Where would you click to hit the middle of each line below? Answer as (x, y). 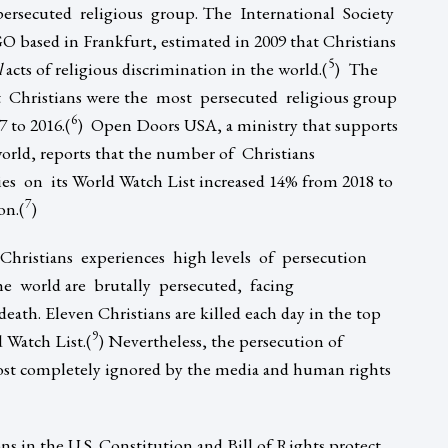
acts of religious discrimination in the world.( (165, 68)
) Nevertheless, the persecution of (220, 340)
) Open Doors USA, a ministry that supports (237, 124)
